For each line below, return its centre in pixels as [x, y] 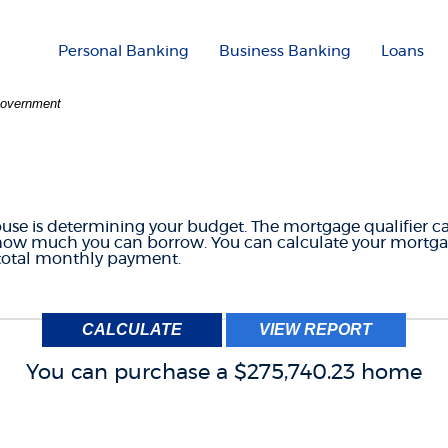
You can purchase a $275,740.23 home [223, 372]
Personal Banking [123, 51]
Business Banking [285, 51]
